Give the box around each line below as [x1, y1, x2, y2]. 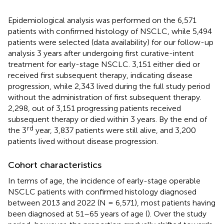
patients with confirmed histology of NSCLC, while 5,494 [8, 26, 212, 36]
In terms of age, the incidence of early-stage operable [8, 175, 200, 185]
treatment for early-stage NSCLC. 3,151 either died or [8, 59, 200, 69]
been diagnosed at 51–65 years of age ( [8, 208, 147, 218]
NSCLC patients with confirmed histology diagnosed [8, 186, 196, 196]
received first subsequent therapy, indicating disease [8, 70, 192, 80]
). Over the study [147, 208, 206, 218]
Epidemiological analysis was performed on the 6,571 [8, 15, 196, 25]
